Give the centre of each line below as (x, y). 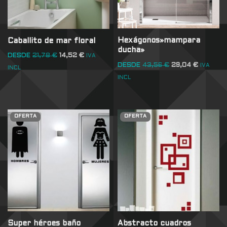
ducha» (131, 50)
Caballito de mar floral (51, 41)
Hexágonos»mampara (159, 41)
